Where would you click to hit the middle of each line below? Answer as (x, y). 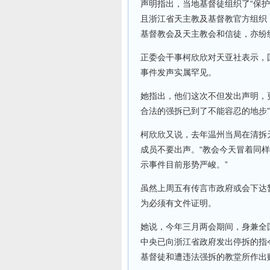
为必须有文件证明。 (178, 203)
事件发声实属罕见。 (178, 72)
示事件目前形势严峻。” (184, 165)
